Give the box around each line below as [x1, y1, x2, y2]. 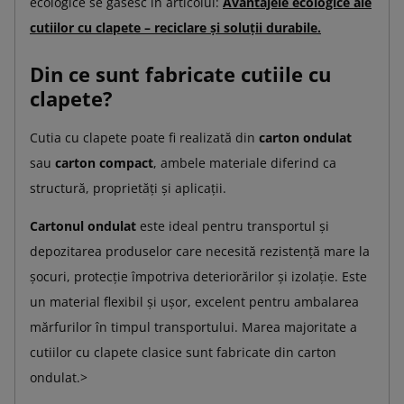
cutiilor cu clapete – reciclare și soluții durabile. [30, 18, 321, 36]
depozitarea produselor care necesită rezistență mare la [30, 242, 370, 260]
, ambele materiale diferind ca [153, 153, 336, 171]
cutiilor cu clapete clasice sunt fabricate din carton [30, 343, 336, 361]
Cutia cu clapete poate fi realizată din [30, 128, 259, 146]
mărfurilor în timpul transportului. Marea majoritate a [30, 317, 357, 335]
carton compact [55, 153, 153, 171]
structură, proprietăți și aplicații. [30, 179, 226, 197]
